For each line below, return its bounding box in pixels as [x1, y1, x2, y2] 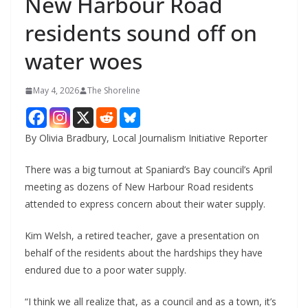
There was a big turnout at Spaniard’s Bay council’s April [25, 163, 272, 177]
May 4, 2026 [33, 85, 79, 97]
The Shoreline [87, 85, 140, 97]
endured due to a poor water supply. [25, 263, 186, 277]
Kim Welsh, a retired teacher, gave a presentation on [25, 229, 259, 243]
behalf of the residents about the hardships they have [25, 246, 263, 260]
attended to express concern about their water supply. [25, 197, 265, 211]
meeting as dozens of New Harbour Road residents [25, 180, 254, 194]
